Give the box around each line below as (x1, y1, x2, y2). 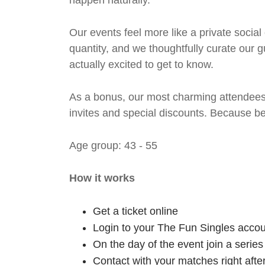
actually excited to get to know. (69, 59, 214, 71)
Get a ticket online (93, 205, 178, 218)
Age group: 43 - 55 (69, 140, 157, 152)
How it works (69, 172, 135, 185)
